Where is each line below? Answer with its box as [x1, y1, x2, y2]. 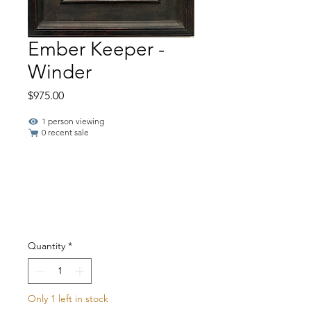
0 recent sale [42, 126, 89, 137]
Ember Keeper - [28, 37, 165, 60]
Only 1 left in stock [28, 292, 108, 305]
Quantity [28, 239, 65, 252]
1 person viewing [42, 115, 104, 126]
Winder [28, 60, 92, 83]
